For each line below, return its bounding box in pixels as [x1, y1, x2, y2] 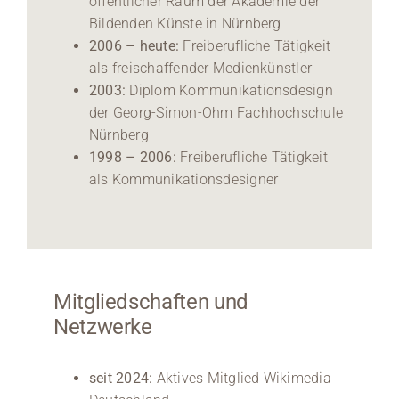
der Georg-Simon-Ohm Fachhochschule [88, 103, 344, 121]
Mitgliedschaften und [53, 289, 248, 314]
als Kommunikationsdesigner [88, 170, 279, 188]
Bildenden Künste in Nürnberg [88, 14, 281, 32]
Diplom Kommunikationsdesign [129, 81, 333, 99]
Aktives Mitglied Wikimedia [152, 369, 331, 387]
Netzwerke [53, 313, 152, 339]
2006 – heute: [88, 37, 180, 54]
